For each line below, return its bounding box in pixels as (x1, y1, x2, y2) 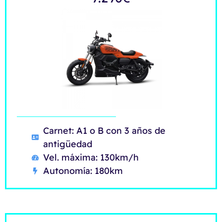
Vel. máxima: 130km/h (43, 152, 139, 164)
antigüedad (43, 138, 92, 150)
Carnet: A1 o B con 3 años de (43, 125, 166, 137)
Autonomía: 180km (43, 165, 123, 177)
